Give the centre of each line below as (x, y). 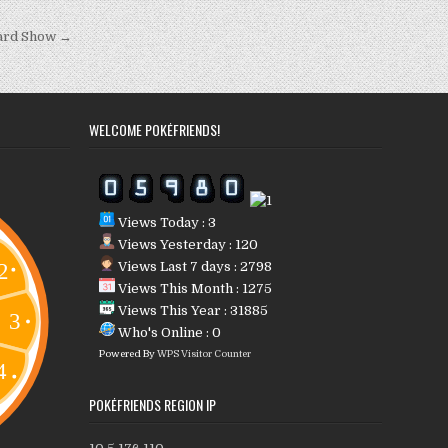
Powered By (127, 354)
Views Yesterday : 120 (186, 245)
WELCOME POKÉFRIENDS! (154, 130)
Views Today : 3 (165, 223)
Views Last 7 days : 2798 (193, 267)
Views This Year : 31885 (191, 311)
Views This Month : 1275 (193, 289)
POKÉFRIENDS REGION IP (152, 405)
